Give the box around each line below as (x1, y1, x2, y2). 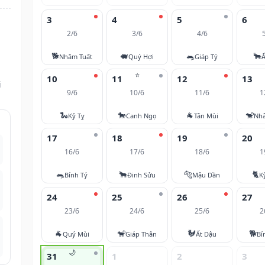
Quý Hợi (128, 51, 154, 61)
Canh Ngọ (125, 111, 157, 120)
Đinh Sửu (127, 170, 156, 179)
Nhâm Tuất (59, 51, 93, 61)
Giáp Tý (195, 51, 218, 61)
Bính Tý (64, 170, 88, 179)
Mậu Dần (192, 170, 221, 179)
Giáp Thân (125, 229, 157, 238)
